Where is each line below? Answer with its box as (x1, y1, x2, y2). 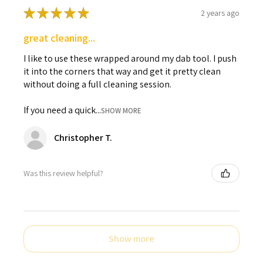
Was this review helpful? (23, 167, 103, 178)
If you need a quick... (23, 104, 101, 117)
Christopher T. (54, 131, 112, 144)
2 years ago (201, 7, 240, 18)
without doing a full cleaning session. (23, 78, 171, 91)
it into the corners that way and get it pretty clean (23, 65, 221, 78)
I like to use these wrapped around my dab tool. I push (23, 52, 237, 65)
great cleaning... (23, 31, 95, 45)
